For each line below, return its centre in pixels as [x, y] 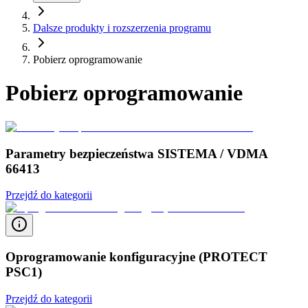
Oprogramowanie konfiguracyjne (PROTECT [136, 257]
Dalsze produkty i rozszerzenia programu [122, 28]
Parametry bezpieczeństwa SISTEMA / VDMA [136, 153]
